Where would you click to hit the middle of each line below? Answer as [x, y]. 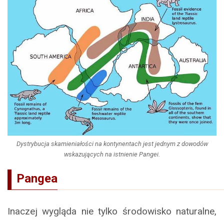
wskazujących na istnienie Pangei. [112, 154]
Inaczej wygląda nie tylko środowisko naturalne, [112, 211]
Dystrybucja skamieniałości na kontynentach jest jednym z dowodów [112, 144]
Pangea [37, 179]
